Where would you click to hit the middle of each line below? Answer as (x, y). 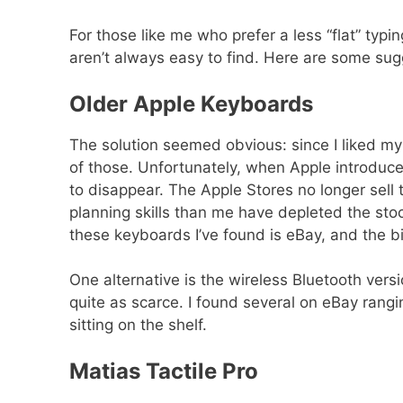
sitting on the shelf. (138, 325)
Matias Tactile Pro (164, 371)
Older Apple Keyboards (191, 103)
